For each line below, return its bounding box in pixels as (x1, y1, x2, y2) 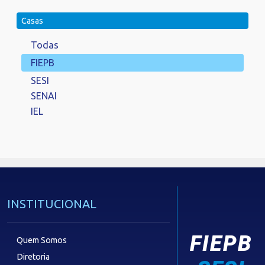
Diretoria (17, 252, 50, 261)
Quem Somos (17, 235, 67, 245)
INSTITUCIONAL (7, 197, 96, 211)
